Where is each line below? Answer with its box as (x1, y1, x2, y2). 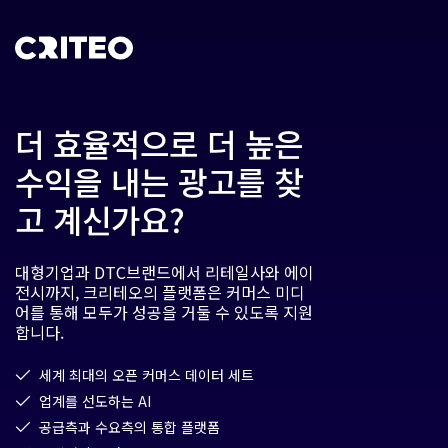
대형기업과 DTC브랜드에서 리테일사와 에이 (15, 260, 314, 284)
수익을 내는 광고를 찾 (15, 158, 303, 204)
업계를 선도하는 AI (39, 391, 151, 411)
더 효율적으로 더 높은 (15, 120, 303, 166)
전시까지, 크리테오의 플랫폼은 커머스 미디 (15, 280, 305, 304)
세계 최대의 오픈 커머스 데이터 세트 (39, 365, 254, 385)
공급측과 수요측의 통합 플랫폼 (39, 417, 220, 437)
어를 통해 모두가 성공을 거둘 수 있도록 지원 (15, 300, 313, 324)
